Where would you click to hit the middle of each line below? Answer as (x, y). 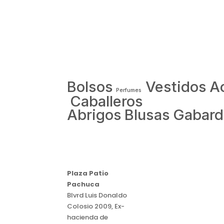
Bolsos (90, 87)
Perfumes (129, 90)
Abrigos (94, 115)
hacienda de (88, 217)
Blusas (147, 115)
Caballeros (107, 101)
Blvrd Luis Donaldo (97, 195)
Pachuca (83, 184)
